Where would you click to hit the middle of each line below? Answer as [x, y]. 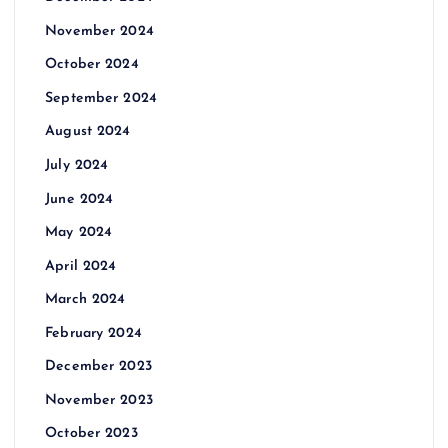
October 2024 [92, 65]
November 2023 [99, 400]
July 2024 [77, 165]
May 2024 [79, 233]
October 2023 [91, 434]
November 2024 [99, 31]
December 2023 [98, 367]
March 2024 [85, 300]
